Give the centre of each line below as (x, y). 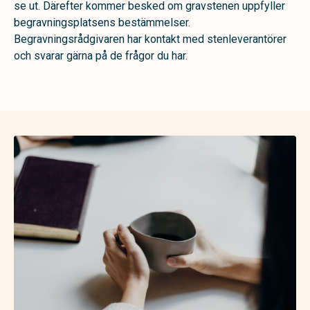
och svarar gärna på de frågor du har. (101, 55)
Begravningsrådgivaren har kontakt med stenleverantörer (150, 39)
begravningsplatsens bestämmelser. (102, 22)
